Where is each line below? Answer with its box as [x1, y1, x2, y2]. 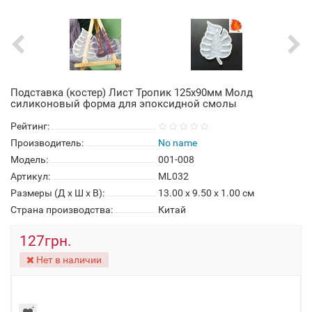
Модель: [10, 154, 48, 165]
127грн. [19, 233, 72, 249]
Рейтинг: [10, 120, 49, 132]
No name [158, 137, 197, 148]
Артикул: [10, 171, 50, 182]
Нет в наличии [34, 254, 102, 265]
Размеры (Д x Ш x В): [10, 187, 104, 198]
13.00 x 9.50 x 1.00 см [158, 187, 254, 198]
